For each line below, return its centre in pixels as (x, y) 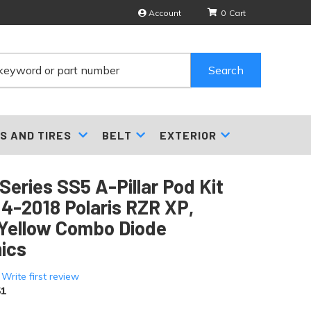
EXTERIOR (188, 135)
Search (226, 70)
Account (165, 13)
